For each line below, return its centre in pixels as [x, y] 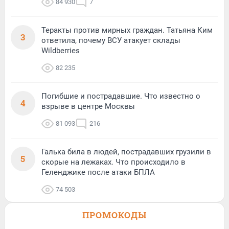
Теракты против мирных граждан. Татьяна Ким [127, 30]
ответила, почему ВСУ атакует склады [111, 40]
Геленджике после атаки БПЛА [98, 172]
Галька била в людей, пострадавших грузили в [126, 152]
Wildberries [61, 51]
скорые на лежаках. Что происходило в [113, 162]
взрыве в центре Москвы [88, 106]
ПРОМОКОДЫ [114, 215]
